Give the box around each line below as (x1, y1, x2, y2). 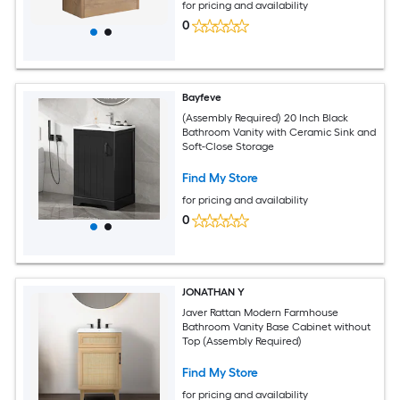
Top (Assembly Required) (182, 334, 303, 347)
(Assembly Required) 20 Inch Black (182, 111, 349, 124)
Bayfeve (182, 91, 222, 104)
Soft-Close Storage (182, 139, 275, 153)
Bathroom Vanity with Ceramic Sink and (182, 125, 377, 138)
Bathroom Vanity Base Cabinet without (182, 320, 371, 333)
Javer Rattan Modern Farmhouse (182, 305, 339, 319)
